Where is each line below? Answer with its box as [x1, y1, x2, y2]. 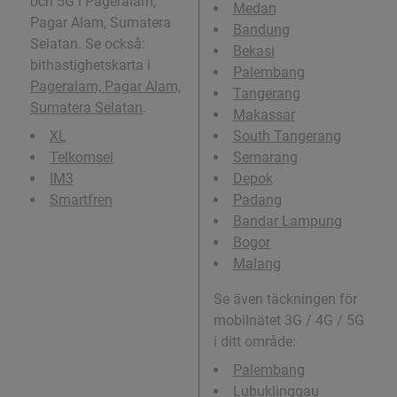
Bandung [232, 21, 290, 39]
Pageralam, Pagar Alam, [29, 78, 181, 96]
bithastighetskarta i [29, 57, 151, 74]
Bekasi [232, 43, 275, 60]
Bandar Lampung [232, 213, 342, 230]
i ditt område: [213, 333, 296, 351]
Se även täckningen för [213, 291, 357, 308]
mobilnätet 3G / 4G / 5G [213, 312, 364, 330]
